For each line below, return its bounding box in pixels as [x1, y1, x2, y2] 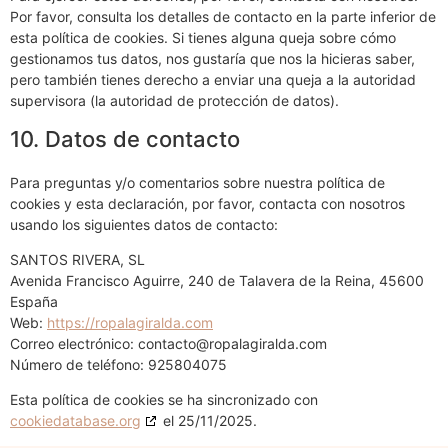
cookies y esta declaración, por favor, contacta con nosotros [10, 194, 405, 212]
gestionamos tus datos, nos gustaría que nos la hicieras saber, [10, 49, 415, 67]
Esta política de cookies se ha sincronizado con [10, 391, 318, 409]
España [10, 292, 58, 310]
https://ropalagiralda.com [47, 313, 213, 331]
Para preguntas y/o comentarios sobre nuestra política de [10, 173, 385, 191]
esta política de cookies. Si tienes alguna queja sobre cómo [10, 28, 396, 46]
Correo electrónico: [10, 334, 138, 352]
